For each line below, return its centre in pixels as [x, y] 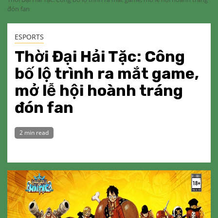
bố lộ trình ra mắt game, [107, 73]
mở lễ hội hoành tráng [99, 91]
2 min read [34, 133]
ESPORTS [29, 37]
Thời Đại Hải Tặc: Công [100, 56]
